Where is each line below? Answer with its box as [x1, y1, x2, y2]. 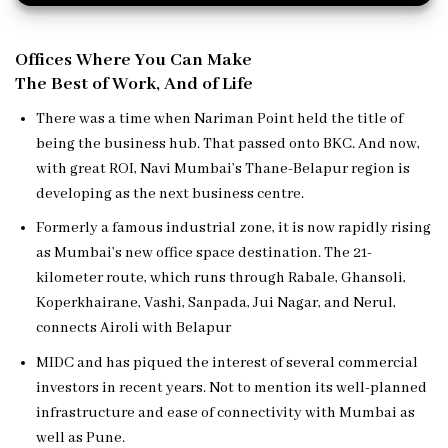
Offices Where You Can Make [15, 48, 252, 72]
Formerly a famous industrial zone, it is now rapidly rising [35, 219, 431, 238]
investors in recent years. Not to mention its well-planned [35, 378, 427, 397]
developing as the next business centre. [35, 184, 304, 203]
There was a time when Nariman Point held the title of [35, 109, 403, 128]
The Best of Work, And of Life [15, 72, 253, 96]
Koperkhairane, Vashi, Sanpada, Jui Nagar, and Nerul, [35, 294, 396, 313]
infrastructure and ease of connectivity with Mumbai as [35, 403, 415, 422]
